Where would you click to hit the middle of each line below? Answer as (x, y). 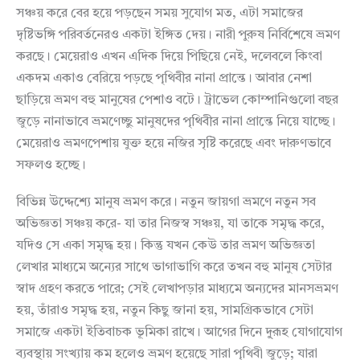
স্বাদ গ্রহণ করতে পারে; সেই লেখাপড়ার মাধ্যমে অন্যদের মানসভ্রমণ (177, 290)
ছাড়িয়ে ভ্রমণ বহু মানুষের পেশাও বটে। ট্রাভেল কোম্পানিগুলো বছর (177, 101)
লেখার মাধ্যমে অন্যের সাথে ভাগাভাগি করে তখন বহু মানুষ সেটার (174, 268)
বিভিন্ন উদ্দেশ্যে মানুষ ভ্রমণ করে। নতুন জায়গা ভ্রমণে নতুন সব (166, 203)
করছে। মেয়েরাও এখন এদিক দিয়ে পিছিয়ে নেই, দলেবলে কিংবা (169, 57)
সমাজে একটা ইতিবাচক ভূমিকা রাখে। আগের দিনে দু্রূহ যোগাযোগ (179, 333)
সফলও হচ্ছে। (51, 166)
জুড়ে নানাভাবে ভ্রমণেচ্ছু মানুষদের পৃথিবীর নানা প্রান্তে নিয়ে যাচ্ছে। (176, 123)
